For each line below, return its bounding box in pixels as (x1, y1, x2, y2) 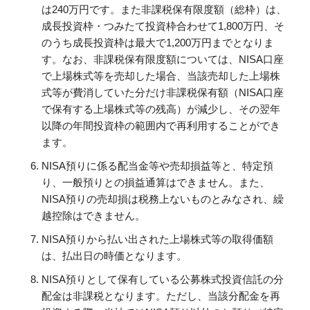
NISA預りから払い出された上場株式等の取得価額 (42, 233, 273, 246)
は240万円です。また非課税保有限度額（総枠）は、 (42, 3, 286, 16)
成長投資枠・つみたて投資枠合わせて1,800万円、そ (42, 20, 284, 33)
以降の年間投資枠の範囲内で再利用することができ (42, 120, 280, 132)
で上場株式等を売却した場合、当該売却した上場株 (42, 70, 280, 82)
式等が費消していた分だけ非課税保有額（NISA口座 (42, 86, 284, 99)
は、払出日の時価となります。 (42, 250, 187, 262)
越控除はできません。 (42, 210, 145, 222)
